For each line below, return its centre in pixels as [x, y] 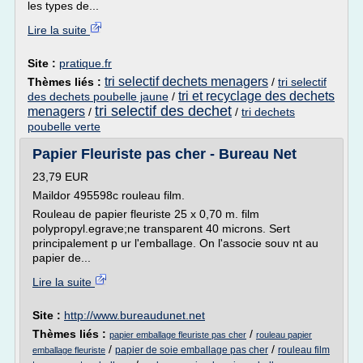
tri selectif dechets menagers [186, 81]
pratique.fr [85, 63]
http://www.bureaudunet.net [135, 315]
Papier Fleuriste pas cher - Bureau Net [164, 154]
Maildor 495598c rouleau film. [109, 195]
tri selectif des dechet [163, 111]
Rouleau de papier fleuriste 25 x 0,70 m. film [146, 214]
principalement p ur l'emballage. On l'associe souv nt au [175, 243]
